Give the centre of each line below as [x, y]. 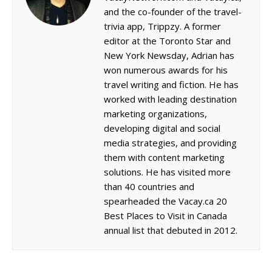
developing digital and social [162, 128]
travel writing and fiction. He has [171, 84]
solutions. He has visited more [167, 172]
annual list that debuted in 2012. [171, 230]
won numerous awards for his [166, 70]
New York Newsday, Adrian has [169, 55]
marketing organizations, [155, 113]
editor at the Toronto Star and [167, 40]
